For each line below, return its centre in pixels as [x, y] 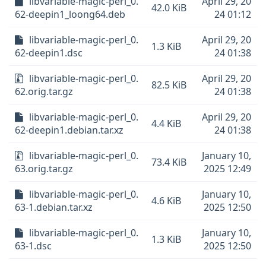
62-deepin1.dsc [49, 53]
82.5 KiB [169, 85]
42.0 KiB [169, 8]
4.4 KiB [166, 123]
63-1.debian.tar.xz [54, 207]
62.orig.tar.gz [44, 91]
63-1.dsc [33, 246]
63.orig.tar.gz [44, 169]
